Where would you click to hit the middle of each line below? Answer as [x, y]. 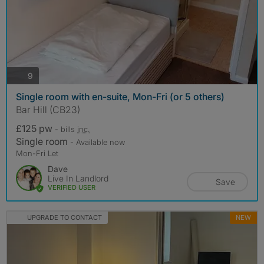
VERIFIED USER [72, 188]
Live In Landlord [78, 179]
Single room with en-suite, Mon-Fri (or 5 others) [120, 97]
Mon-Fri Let [37, 154]
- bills [66, 129]
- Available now [98, 142]
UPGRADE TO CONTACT [64, 218]
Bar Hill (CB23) [48, 110]
